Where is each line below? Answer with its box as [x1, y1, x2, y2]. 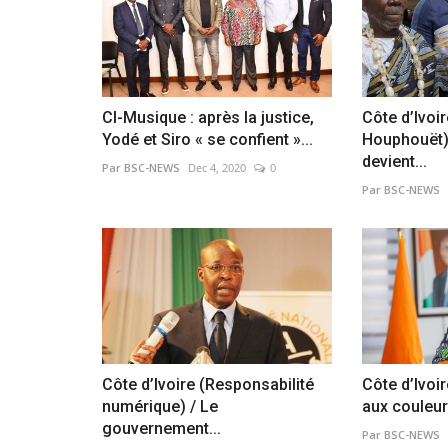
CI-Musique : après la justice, [102, 107, 314, 127]
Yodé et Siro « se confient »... [102, 129, 313, 149]
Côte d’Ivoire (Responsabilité [102, 375, 314, 395]
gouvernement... [102, 419, 221, 439]
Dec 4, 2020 [188, 159, 246, 175]
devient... [361, 151, 427, 171]
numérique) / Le [102, 397, 218, 417]
